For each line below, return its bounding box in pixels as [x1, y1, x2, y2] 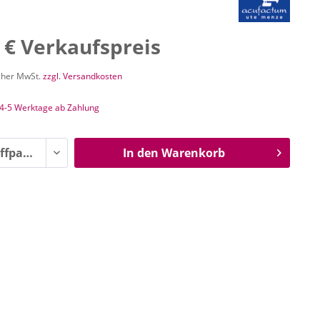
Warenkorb [161, 145, 225, 161]
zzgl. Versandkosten [43, 70, 123, 82]
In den [122, 145, 159, 161]
